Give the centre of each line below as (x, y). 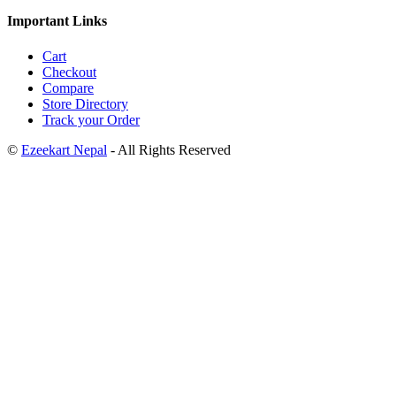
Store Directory (85, 103)
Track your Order (91, 119)
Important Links (57, 21)
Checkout (69, 72)
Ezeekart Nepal (64, 149)
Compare (68, 88)
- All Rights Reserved (169, 149)
